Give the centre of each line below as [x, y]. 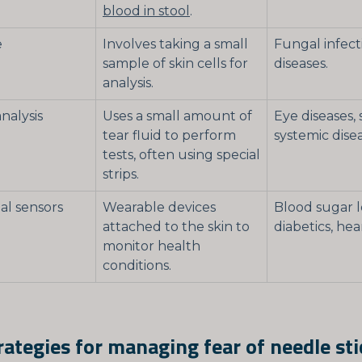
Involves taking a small [175, 44]
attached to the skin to [176, 227]
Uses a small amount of [177, 116]
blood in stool [146, 11]
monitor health [152, 246]
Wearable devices [159, 208]
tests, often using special [181, 155]
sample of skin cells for [175, 64]
